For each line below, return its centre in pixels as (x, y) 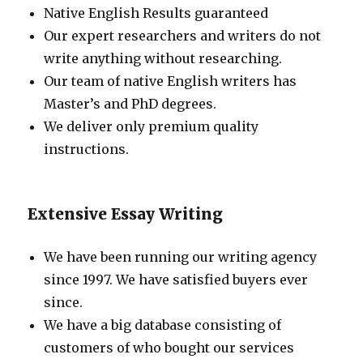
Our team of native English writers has (171, 81)
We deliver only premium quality (152, 127)
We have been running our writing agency (181, 257)
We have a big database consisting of (163, 325)
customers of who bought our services (169, 348)
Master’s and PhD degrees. (130, 104)
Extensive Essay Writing (126, 214)
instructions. (87, 149)
